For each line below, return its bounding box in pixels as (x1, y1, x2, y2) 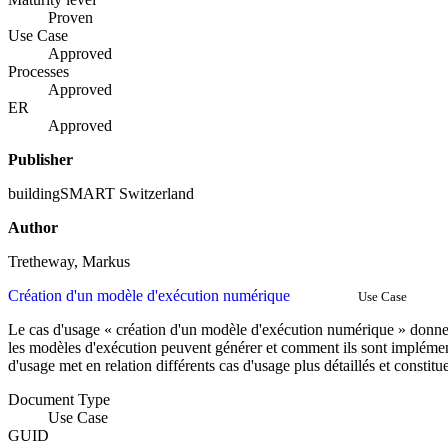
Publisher (8, 151, 73, 169)
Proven (48, 9, 93, 27)
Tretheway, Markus (8, 253, 130, 271)
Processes (8, 63, 69, 81)
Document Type (8, 391, 110, 409)
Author (8, 219, 58, 237)
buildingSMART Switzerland (8, 185, 194, 203)
